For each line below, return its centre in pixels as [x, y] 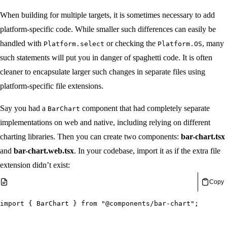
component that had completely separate [146, 108]
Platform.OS [180, 44]
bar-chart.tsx [203, 137]
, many [214, 44]
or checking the [131, 44]
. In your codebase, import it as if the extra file [147, 151]
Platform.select [74, 44]
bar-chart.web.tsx [44, 151]
